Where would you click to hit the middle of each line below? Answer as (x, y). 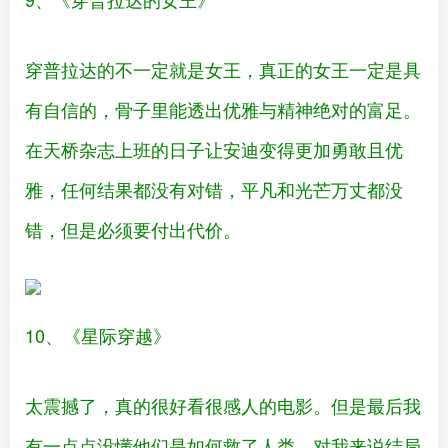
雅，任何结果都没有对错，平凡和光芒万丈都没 (214, 189)
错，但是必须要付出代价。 (133, 229)
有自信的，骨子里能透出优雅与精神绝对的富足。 (223, 109)
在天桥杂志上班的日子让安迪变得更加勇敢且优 (214, 149)
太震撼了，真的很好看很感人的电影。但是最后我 (223, 405)
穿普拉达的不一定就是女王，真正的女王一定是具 (223, 69)
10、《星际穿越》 (98, 335)
